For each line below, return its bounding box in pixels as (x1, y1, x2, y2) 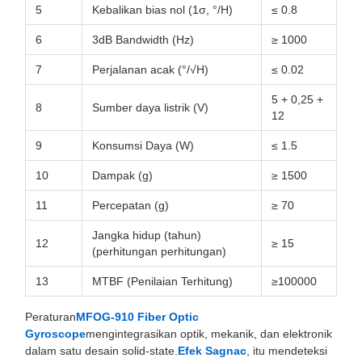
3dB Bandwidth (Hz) (92, 33, 194, 46)
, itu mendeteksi (246, 344, 327, 357)
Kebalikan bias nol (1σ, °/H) (92, 3, 233, 16)
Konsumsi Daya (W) (92, 139, 194, 152)
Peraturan (25, 310, 76, 323)
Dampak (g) (92, 169, 153, 182)
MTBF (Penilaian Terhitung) (92, 275, 233, 288)
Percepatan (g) (92, 199, 169, 212)
